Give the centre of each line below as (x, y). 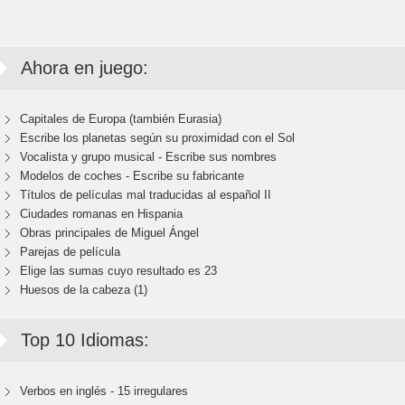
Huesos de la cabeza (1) (84, 290)
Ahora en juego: (85, 68)
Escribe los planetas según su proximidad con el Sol (158, 138)
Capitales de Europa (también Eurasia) (121, 119)
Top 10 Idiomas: (85, 340)
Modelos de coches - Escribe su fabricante (132, 176)
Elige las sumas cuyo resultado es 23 (119, 271)
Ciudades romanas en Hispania (102, 214)
